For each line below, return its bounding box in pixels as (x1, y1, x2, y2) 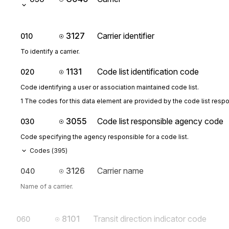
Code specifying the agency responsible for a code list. (20, 133, 189, 141)
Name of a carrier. (20, 182, 73, 190)
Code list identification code (97, 66, 199, 77)
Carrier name (97, 166, 144, 176)
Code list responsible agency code (97, 116, 223, 126)
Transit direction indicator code (93, 214, 207, 224)
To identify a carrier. (20, 48, 80, 55)
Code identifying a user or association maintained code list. (20, 83, 199, 91)
